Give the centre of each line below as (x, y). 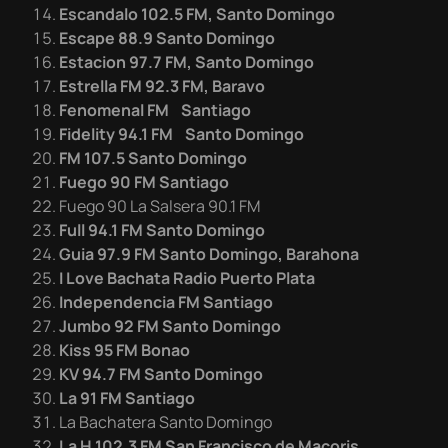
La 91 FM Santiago (127, 398)
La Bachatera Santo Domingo (165, 422)
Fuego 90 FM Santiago (144, 182)
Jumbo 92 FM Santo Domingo (170, 326)
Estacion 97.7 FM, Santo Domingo (186, 62)
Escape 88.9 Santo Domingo (167, 38)
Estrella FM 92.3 (119, 86)
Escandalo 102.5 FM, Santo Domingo (197, 14)
